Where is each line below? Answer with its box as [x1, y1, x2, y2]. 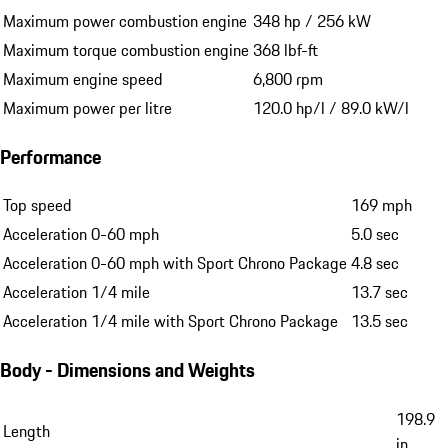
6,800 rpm [253, 67, 323, 92]
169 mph [351, 193, 412, 218]
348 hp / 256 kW [253, 9, 371, 34]
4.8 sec [351, 251, 399, 276]
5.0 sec [351, 222, 399, 247]
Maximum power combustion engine [3, 9, 247, 34]
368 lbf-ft [253, 38, 318, 63]
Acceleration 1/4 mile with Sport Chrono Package [3, 309, 338, 334]
